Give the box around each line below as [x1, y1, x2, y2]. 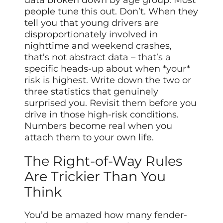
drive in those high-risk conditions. [24, 109, 179, 120]
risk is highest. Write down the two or [24, 75, 192, 86]
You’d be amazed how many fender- [24, 210, 188, 221]
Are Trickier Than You [24, 168, 166, 185]
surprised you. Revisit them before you [24, 98, 197, 109]
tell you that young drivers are [24, 17, 159, 29]
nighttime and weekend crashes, [24, 40, 172, 52]
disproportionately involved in [24, 29, 158, 40]
